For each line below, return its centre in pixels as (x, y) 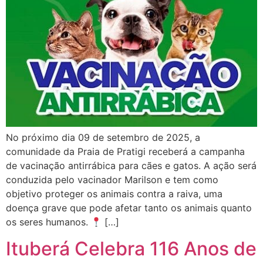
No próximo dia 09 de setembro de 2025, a (103, 138)
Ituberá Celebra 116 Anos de (131, 248)
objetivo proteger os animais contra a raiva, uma (114, 194)
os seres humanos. (48, 222)
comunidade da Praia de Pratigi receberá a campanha (125, 152)
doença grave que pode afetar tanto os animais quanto (129, 208)
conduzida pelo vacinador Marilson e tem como (112, 180)
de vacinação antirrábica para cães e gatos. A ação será (131, 166)
